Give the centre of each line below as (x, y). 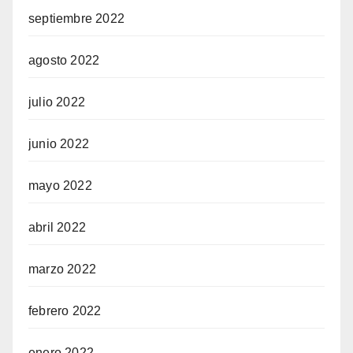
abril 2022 (57, 227)
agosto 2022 (64, 60)
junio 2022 (59, 144)
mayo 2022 (60, 186)
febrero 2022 (65, 311)
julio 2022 (57, 102)
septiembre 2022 (76, 19)
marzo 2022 (62, 269)
